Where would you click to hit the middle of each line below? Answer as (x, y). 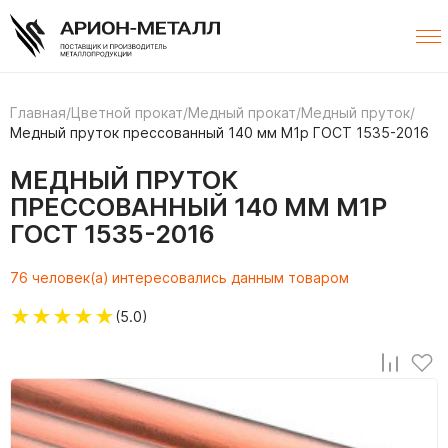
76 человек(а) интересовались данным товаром (179, 278)
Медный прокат (242, 113)
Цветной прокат (127, 113)
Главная (38, 113)
